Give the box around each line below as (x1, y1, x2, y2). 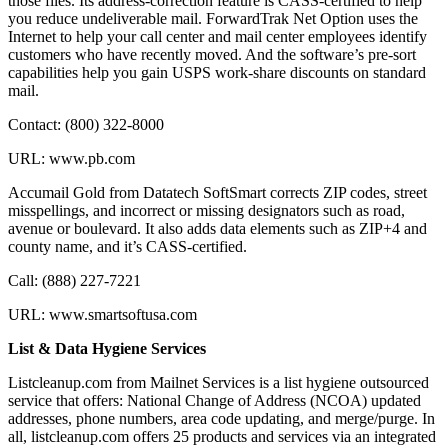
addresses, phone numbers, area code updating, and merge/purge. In (8, 410, 435, 428)
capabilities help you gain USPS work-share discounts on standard (8, 64, 426, 82)
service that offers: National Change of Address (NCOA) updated (8, 392, 421, 410)
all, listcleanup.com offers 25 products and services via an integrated (8, 428, 436, 446)
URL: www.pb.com (8, 150, 135, 168)
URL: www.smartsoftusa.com (8, 306, 197, 324)
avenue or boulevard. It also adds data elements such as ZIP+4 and (8, 220, 427, 238)
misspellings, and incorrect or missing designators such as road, (8, 202, 405, 220)
